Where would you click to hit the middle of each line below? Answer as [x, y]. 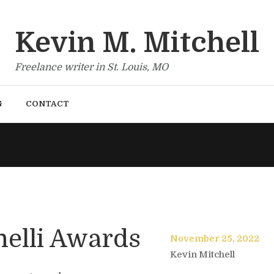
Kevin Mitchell [202, 255]
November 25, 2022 [214, 239]
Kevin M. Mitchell [137, 43]
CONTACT [48, 103]
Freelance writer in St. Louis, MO [91, 67]
